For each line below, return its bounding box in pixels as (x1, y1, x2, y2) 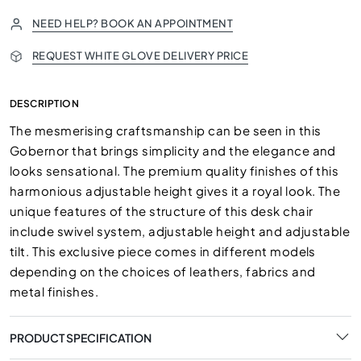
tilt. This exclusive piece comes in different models (10, 243, 316, 259)
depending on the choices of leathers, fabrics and (10, 263, 316, 279)
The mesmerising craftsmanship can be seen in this (10, 122, 322, 138)
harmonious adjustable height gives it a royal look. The (10, 183, 341, 198)
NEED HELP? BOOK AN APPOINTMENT (32, 17, 234, 30)
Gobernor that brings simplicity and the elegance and (10, 143, 336, 158)
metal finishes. (10, 284, 99, 299)
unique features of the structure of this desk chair (10, 203, 313, 218)
